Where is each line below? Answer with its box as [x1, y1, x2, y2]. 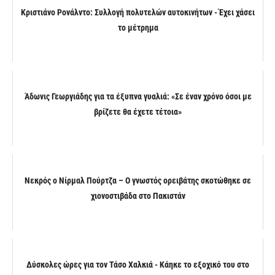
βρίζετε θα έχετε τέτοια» [94, 106, 182, 117]
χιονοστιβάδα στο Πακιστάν [90, 190, 185, 201]
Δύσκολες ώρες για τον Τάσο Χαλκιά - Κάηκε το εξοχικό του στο [26, 259, 249, 269]
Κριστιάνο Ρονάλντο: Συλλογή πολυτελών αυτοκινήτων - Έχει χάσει [21, 7, 255, 17]
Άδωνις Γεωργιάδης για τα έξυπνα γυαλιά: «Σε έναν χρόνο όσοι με [24, 91, 252, 101]
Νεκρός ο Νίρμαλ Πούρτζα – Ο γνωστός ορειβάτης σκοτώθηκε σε [25, 175, 251, 185]
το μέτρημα [117, 22, 158, 33]
